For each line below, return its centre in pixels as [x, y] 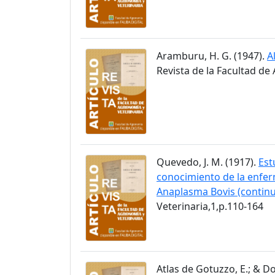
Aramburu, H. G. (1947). [212, 56]
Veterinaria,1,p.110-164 [210, 207]
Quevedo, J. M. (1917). [207, 162]
